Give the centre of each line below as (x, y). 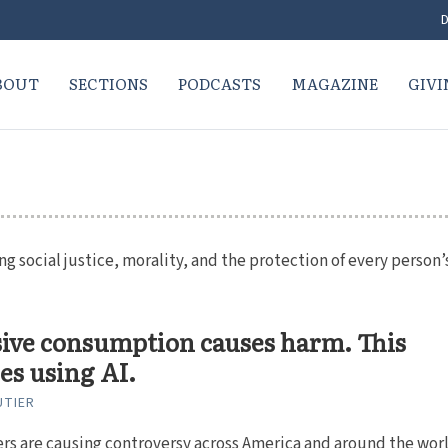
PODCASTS (219, 83)
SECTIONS (108, 83)
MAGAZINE (334, 83)
